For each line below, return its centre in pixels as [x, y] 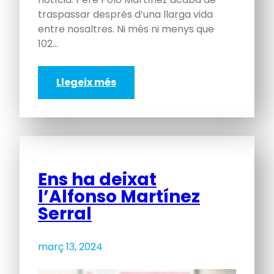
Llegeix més [86, 83]
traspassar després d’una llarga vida [125, 15]
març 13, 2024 [70, 247]
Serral [65, 214]
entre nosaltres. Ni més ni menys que [126, 29]
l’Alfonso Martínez [119, 197]
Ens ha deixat [97, 180]
